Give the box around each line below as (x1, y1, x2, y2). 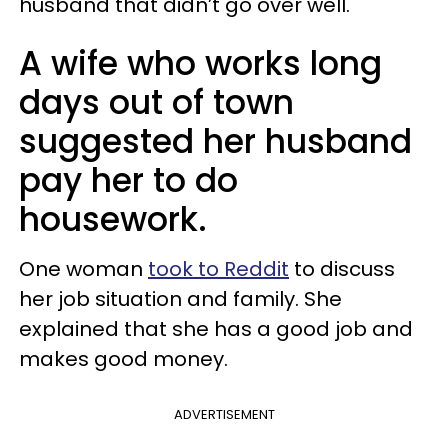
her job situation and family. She (19, 285, 342, 313)
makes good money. (19, 345, 228, 373)
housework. (19, 196, 207, 243)
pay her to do (19, 157, 238, 204)
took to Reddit (148, 255, 289, 283)
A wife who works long (19, 40, 382, 87)
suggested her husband (19, 118, 412, 165)
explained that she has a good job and (19, 315, 413, 343)
